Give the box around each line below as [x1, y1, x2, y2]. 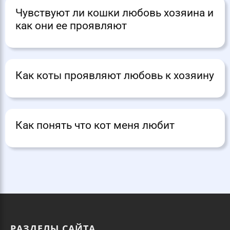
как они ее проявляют [15, 20, 127, 32]
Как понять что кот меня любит [15, 119, 175, 132]
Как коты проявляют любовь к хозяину [15, 69, 214, 82]
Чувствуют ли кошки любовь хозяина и [15, 7, 214, 20]
